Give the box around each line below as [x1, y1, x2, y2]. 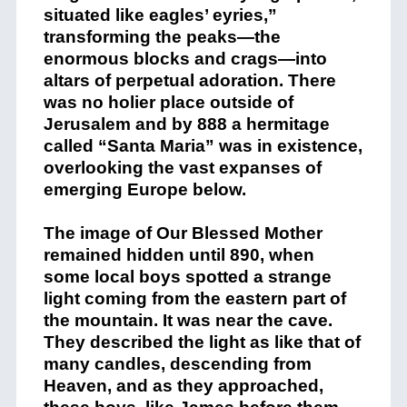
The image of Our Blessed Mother [43, 223, 323, 243]
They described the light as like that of [43, 333, 361, 352]
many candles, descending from [43, 354, 312, 374]
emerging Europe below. [43, 180, 246, 200]
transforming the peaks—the [43, 27, 281, 47]
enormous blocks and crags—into [43, 49, 327, 69]
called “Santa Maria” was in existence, [43, 136, 362, 156]
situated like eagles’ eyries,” [43, 5, 277, 25]
